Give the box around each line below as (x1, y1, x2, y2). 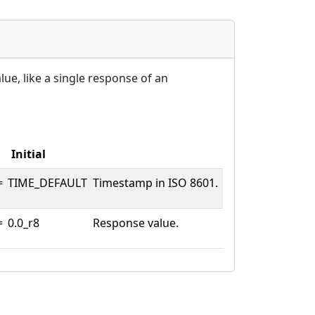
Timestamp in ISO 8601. (93, 174, 218, 191)
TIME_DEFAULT (8, 174, 87, 191)
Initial (11, 146, 46, 162)
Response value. (93, 214, 179, 231)
